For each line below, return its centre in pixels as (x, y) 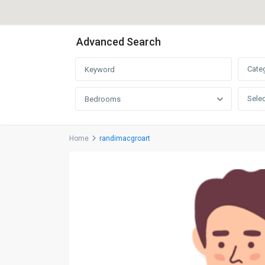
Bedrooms (103, 99)
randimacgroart (125, 139)
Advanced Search (119, 42)
